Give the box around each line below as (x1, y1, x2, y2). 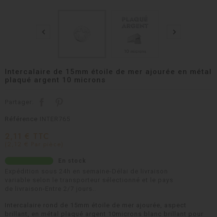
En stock (58, 157, 86, 164)
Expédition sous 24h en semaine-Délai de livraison (5, 167, 168, 175)
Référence (5, 115, 38, 123)
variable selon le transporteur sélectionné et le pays (5, 176, 173, 184)
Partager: (5, 98, 34, 106)
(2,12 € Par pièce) (5, 139, 63, 149)
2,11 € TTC (5, 130, 49, 142)
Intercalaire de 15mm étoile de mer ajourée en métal (5, 67, 212, 76)
